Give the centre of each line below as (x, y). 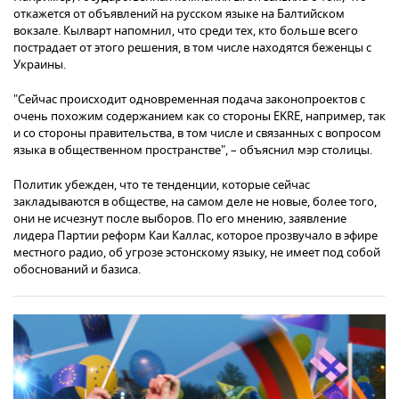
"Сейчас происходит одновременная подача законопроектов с (189, 99)
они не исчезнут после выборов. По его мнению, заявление (180, 218)
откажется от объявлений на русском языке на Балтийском (179, 13)
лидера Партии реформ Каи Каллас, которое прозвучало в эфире (195, 235)
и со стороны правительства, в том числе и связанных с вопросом (197, 133)
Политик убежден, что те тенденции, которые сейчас (162, 184)
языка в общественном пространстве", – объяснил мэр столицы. (193, 150)
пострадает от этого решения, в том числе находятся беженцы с (192, 47)
